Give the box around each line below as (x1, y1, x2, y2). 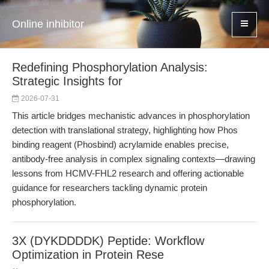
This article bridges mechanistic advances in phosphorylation (12, 110, 250, 121)
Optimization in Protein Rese (12, 248, 164, 261)
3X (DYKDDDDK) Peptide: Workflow (12, 234, 204, 247)
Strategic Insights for (12, 74, 122, 88)
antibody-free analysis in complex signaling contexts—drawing (12, 154, 255, 164)
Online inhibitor (12, 18, 84, 30)
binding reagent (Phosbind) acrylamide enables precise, (12, 139, 229, 150)
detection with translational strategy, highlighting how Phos (12, 125, 238, 135)
